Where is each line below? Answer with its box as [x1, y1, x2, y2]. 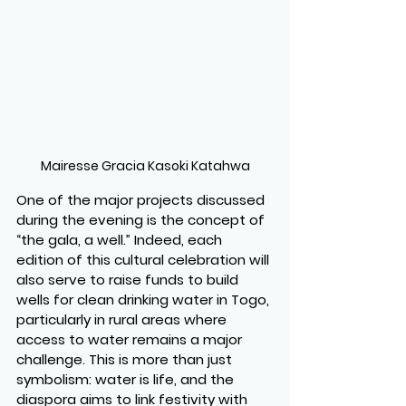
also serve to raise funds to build [16, 270, 242, 290]
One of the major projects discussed [16, 190, 268, 210]
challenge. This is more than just [16, 350, 236, 370]
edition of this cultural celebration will [16, 250, 273, 270]
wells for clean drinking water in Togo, [16, 290, 273, 310]
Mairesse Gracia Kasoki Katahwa [40, 157, 250, 176]
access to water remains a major [16, 330, 246, 350]
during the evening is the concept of [16, 210, 268, 230]
